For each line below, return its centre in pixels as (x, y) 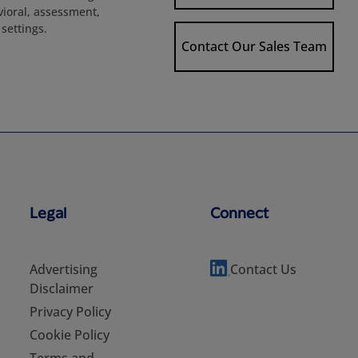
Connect (239, 212)
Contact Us (263, 269)
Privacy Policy (70, 312)
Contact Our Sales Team (254, 47)
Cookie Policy (70, 335)
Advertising (64, 269)
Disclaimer (62, 288)
